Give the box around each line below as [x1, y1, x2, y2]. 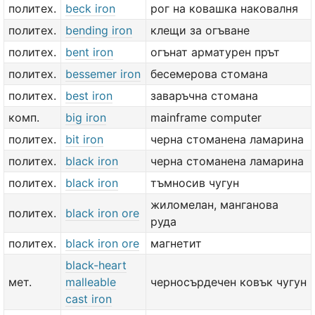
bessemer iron [65, 67, 141, 81]
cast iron [65, 292, 112, 306]
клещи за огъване [150, 23, 250, 37]
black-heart [65, 258, 127, 272]
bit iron [65, 132, 103, 146]
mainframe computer [150, 110, 262, 124]
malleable [65, 275, 116, 289]
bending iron [65, 23, 132, 37]
